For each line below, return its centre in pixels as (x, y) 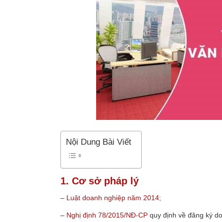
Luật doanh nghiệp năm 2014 (113, 197)
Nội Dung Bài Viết (99, 142)
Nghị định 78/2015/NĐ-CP (107, 215)
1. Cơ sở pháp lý (100, 181)
